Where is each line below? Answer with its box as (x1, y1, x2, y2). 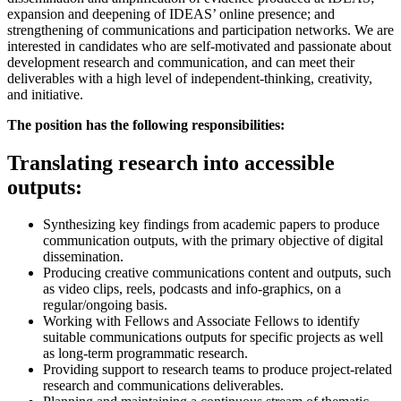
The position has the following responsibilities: (7, 116, 285, 132)
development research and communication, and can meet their (7, 54, 354, 70)
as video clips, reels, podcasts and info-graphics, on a (43, 281, 341, 297)
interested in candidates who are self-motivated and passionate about (7, 38, 391, 54)
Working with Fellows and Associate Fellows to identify (43, 313, 360, 329)
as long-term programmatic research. (43, 346, 248, 362)
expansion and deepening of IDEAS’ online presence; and (7, 5, 335, 21)
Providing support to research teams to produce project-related (43, 362, 392, 378)
